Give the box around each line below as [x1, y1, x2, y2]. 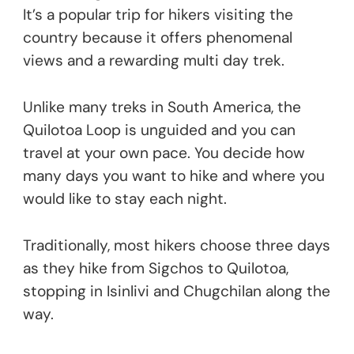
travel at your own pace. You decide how [23, 142, 305, 163]
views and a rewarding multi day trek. [23, 50, 284, 70]
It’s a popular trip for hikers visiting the [23, 4, 293, 24]
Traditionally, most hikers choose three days [23, 235, 330, 255]
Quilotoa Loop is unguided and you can [23, 119, 296, 140]
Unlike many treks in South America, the [23, 96, 301, 117]
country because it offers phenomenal [23, 27, 292, 47]
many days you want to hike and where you [23, 165, 325, 186]
